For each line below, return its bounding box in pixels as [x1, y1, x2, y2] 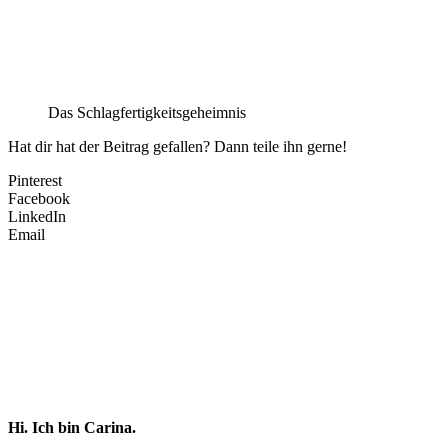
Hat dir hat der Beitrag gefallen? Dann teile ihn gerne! [8, 138, 347, 156]
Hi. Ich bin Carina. [8, 419, 136, 437]
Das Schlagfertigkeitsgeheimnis [48, 104, 246, 122]
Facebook [8, 190, 70, 208]
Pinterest [8, 172, 62, 190]
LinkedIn [8, 208, 66, 226]
